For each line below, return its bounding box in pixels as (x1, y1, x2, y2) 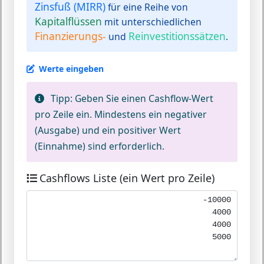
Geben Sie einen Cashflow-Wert (72, 92, 213, 105)
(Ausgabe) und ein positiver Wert (35, 124, 181, 137)
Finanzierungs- (35, 29, 106, 43)
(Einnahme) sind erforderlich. (35, 140, 164, 153)
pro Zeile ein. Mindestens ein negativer (35, 108, 207, 121)
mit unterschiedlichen (102, 15, 202, 28)
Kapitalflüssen (35, 14, 102, 28)
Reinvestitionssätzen (128, 29, 226, 43)
